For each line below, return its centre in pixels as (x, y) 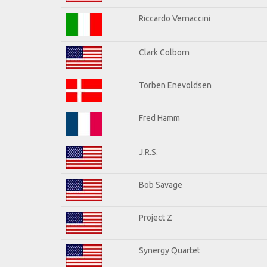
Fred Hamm (159, 118)
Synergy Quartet (170, 250)
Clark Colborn (164, 52)
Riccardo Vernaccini (175, 18)
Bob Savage (161, 184)
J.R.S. (148, 152)
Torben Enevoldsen (175, 85)
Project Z (156, 217)
